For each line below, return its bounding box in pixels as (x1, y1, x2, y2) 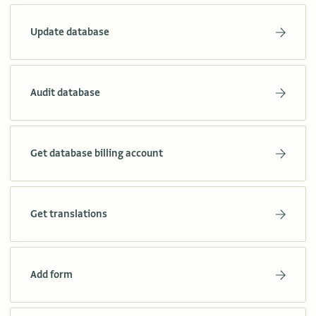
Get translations (30, 207, 107, 221)
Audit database (30, 86, 100, 99)
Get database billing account (30, 147, 163, 160)
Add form (30, 268, 73, 281)
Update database (30, 25, 109, 39)
